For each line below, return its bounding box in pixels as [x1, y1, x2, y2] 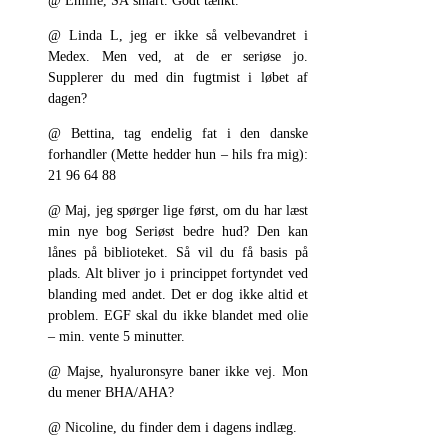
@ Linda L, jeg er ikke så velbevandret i [48, 28, 308, 44]
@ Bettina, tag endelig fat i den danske [48, 126, 308, 142]
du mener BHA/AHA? [48, 385, 174, 401]
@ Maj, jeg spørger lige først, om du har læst [48, 203, 308, 219]
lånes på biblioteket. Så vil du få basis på [48, 245, 308, 261]
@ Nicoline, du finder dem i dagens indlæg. [48, 420, 297, 436]
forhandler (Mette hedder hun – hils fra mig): [48, 147, 308, 163]
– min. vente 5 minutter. [48, 329, 185, 345]
